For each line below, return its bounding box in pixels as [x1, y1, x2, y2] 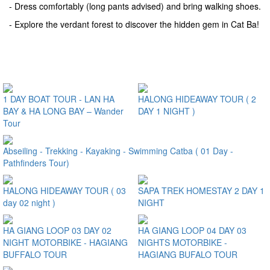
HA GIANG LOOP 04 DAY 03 [138, 224, 246, 236]
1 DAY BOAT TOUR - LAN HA [3, 93, 115, 105]
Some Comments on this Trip [18, 54, 252, 80]
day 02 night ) [3, 196, 55, 209]
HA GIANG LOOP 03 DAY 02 [3, 224, 111, 236]
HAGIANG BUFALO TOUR [138, 248, 237, 260]
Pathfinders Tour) [3, 157, 69, 169]
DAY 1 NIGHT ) [138, 105, 195, 117]
